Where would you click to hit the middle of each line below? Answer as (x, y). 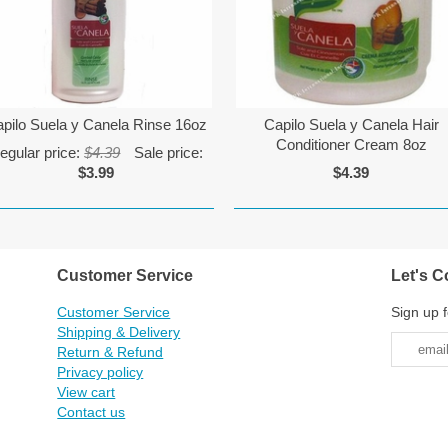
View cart (86, 391)
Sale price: (167, 153)
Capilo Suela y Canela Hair (351, 125)
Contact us (91, 411)
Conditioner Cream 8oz (351, 145)
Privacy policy (100, 371)
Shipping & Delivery (119, 331)
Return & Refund (110, 351)
